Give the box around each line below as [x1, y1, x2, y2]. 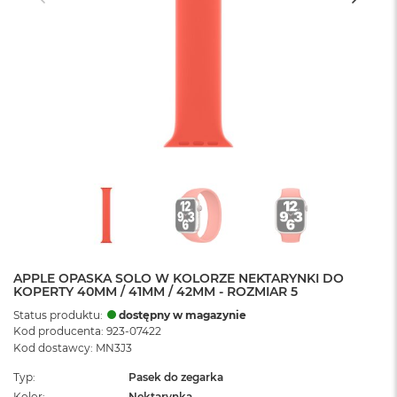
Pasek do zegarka [128, 370, 223, 384]
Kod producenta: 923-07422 [13, 324, 161, 338]
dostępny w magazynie [119, 308, 246, 322]
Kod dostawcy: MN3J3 [13, 341, 132, 354]
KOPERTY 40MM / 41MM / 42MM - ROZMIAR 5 [13, 284, 298, 300]
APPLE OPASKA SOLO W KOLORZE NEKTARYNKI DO [13, 270, 344, 286]
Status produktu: [13, 308, 105, 322]
